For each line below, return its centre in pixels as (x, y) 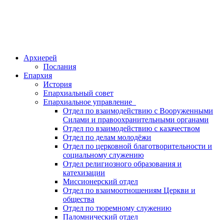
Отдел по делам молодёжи (107, 137)
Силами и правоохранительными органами (136, 120)
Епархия (38, 75)
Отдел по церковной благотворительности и (137, 146)
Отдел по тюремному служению (117, 208)
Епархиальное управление (90, 102)
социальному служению (103, 155)
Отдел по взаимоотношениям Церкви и (129, 190)
